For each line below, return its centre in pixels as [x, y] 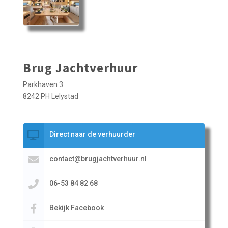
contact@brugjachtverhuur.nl [98, 159]
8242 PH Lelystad [50, 96]
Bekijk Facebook [76, 208]
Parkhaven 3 [43, 85]
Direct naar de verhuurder [92, 135]
